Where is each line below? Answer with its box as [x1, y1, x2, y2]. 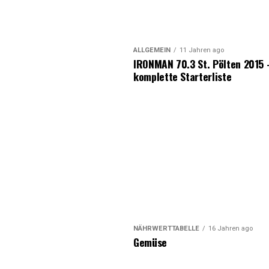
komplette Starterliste [133, 68, 232, 85]
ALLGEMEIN [133, 46, 171, 55]
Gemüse [133, 234, 167, 250]
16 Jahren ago [208, 225, 253, 233]
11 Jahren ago [180, 46, 224, 55]
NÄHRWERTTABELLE [133, 225, 199, 233]
